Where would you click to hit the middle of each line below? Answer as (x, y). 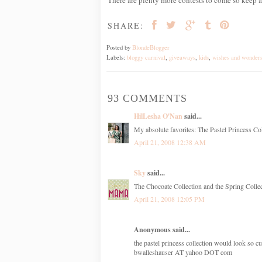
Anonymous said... (162, 229)
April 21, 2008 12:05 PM (169, 199)
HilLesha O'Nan (158, 116)
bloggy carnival (146, 57)
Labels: (117, 57)
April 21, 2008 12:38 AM (170, 142)
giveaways (182, 57)
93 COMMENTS (147, 98)
